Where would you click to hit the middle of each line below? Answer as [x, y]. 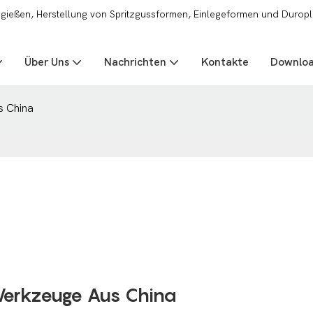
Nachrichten [135, 62]
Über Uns [47, 62]
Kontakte [225, 62]
